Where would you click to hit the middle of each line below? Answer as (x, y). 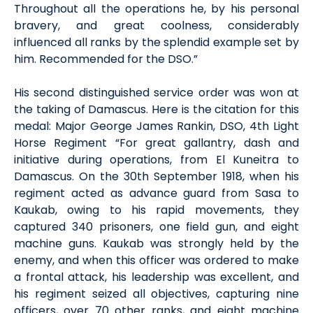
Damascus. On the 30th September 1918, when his (156, 176)
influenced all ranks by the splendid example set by (156, 42)
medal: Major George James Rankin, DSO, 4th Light (156, 126)
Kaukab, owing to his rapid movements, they (156, 210)
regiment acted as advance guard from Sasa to (156, 193)
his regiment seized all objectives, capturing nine (156, 294)
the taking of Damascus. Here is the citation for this (156, 109)
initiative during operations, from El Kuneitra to (156, 160)
